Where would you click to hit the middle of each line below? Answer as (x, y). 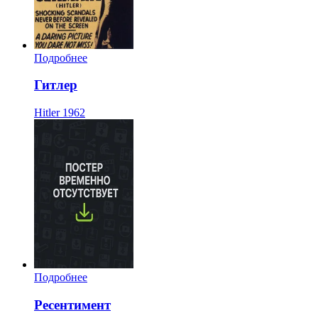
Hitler (47, 113)
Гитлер (56, 85)
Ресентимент (72, 305)
